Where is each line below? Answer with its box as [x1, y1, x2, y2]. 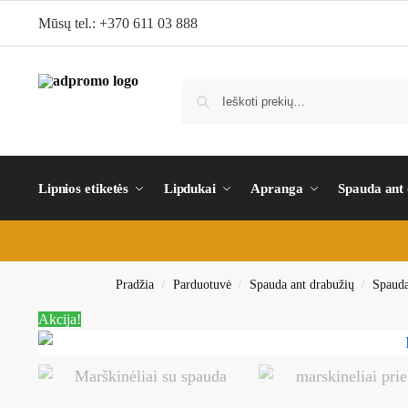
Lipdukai [163, 181, 216, 196]
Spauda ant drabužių [249, 278, 354, 291]
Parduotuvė [172, 278, 231, 291]
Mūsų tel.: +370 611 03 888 [37, 15, 198, 31]
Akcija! [37, 311, 81, 327]
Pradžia [116, 278, 155, 291]
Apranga [250, 181, 303, 196]
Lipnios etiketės [37, 181, 129, 196]
